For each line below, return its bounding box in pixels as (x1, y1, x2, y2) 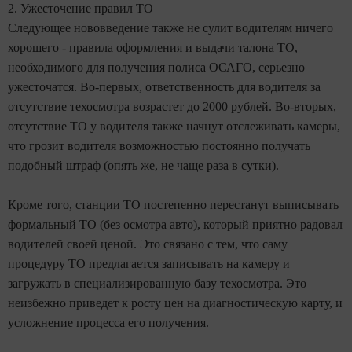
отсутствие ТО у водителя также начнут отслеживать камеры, (8, 119, 340, 133)
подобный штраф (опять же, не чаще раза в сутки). (8, 159, 279, 172)
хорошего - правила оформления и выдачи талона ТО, (8, 41, 298, 54)
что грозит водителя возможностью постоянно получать (8, 139, 310, 152)
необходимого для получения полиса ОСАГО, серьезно (8, 60, 305, 74)
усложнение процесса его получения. (8, 316, 209, 329)
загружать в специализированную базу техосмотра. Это (8, 277, 306, 290)
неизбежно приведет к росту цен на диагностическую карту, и (8, 296, 343, 310)
